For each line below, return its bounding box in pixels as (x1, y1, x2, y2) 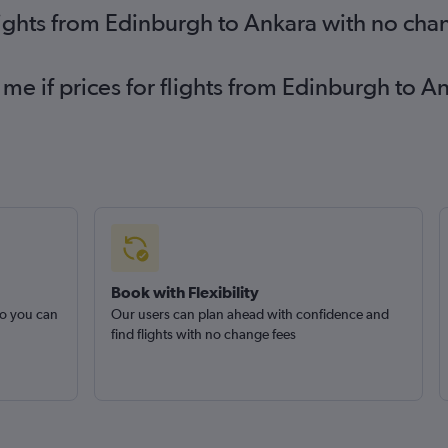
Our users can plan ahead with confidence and (110, 306, 389, 322)
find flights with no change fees (110, 326, 296, 342)
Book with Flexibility (110, 283, 259, 301)
